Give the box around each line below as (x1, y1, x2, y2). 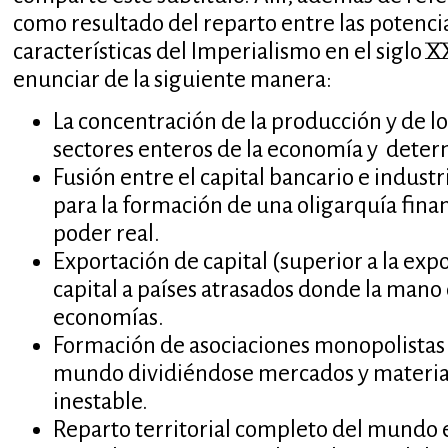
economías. (52, 305, 164, 330)
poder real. (52, 221, 164, 246)
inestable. (52, 389, 148, 414)
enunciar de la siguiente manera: (12, 66, 332, 92)
